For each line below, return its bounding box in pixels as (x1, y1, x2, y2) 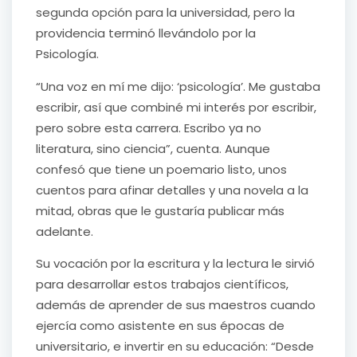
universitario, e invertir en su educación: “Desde (36, 338, 314, 355)
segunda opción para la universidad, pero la (36, 4, 295, 22)
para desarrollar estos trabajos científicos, (36, 276, 288, 293)
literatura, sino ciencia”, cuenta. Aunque (36, 139, 270, 157)
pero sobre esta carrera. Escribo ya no (36, 119, 261, 136)
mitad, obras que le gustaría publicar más (36, 202, 284, 219)
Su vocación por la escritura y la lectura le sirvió (36, 255, 315, 273)
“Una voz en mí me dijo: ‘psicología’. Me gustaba (36, 77, 320, 95)
